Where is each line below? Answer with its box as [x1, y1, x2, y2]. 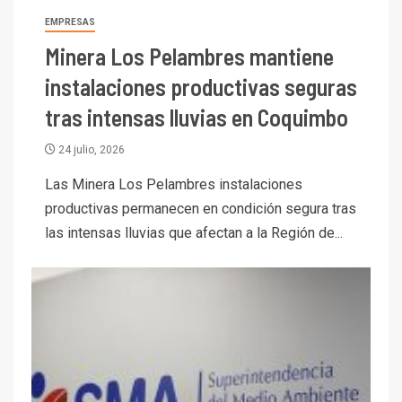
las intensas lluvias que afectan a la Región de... [45, 223, 343, 241]
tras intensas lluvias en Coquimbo [45, 102, 348, 131]
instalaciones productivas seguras [45, 72, 357, 100]
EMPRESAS [45, 16, 95, 27]
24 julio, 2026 [56, 143, 125, 156]
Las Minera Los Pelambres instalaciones [45, 175, 302, 193]
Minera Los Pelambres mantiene [45, 41, 334, 70]
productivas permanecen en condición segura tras [45, 199, 356, 217]
